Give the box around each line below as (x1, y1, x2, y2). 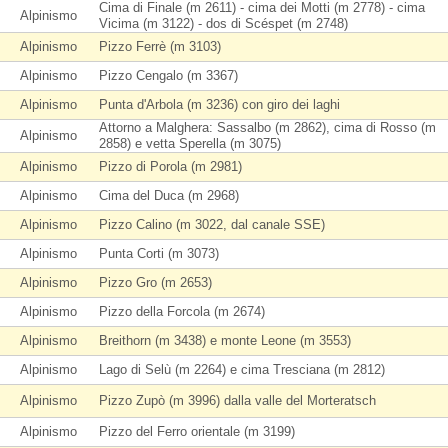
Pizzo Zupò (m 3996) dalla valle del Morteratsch (99, 393, 376, 408)
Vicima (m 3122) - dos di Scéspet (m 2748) (99, 16, 348, 31)
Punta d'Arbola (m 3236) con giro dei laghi (99, 97, 340, 112)
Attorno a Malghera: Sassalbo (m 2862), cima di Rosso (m (99, 120, 436, 135)
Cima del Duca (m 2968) (99, 188, 239, 203)
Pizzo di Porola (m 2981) (99, 159, 242, 174)
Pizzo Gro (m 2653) (99, 275, 212, 290)
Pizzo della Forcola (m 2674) (99, 304, 265, 319)
